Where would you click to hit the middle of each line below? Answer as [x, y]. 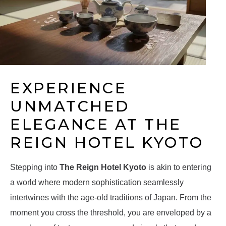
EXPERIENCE [68, 88]
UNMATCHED [70, 106]
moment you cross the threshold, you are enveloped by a [111, 213]
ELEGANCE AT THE [96, 125]
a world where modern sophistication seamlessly [97, 183]
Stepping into [35, 167]
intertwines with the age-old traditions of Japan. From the [111, 198]
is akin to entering [179, 167]
